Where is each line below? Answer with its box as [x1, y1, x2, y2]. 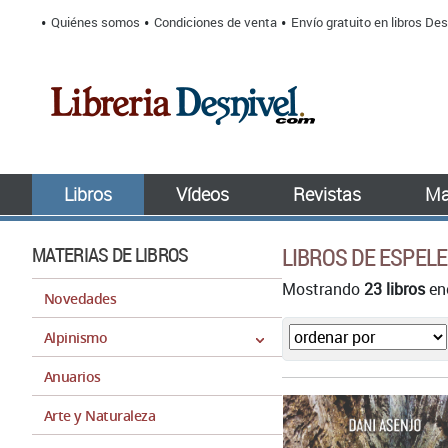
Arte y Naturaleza [44, 406, 156, 425]
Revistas [293, 182, 361, 206]
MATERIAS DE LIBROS [32, 241, 189, 268]
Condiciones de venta [154, 13, 277, 31]
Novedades [44, 289, 117, 308]
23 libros [364, 278, 425, 300]
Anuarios [44, 367, 101, 386]
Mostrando [282, 278, 364, 300]
